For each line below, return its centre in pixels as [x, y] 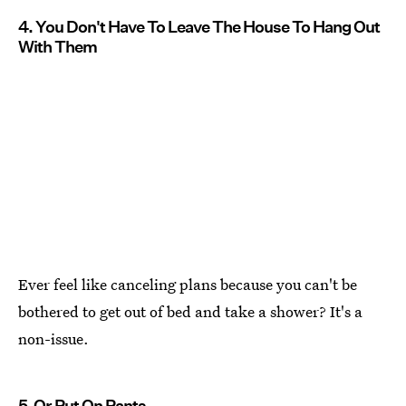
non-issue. [53, 338]
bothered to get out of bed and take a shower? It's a [190, 311]
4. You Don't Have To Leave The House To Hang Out [199, 27]
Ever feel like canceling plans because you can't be [188, 284]
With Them [58, 47]
